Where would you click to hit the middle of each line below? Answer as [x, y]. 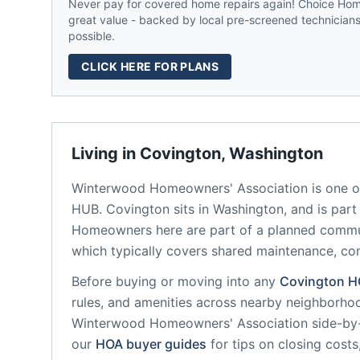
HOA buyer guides [151, 344]
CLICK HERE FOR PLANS [150, 66]
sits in [189, 209]
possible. [92, 36]
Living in [106, 153]
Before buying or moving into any [174, 281]
